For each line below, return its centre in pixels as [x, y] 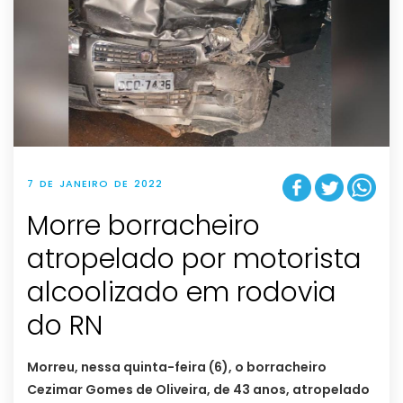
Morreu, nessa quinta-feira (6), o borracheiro [177, 367]
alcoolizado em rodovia [182, 293]
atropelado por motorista [194, 260]
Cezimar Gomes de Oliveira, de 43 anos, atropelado [198, 390]
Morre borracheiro [143, 226]
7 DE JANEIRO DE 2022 [95, 183]
